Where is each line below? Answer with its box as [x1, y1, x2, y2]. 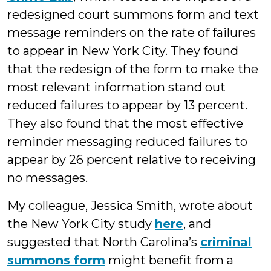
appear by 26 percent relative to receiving [7, 152, 256, 167]
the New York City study [7, 217, 155, 231]
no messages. [7, 171, 88, 185]
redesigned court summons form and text [7, 7, 259, 22]
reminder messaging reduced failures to [7, 134, 247, 149]
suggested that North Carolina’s [7, 235, 200, 249]
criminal [200, 235, 252, 249]
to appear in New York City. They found [7, 44, 238, 58]
